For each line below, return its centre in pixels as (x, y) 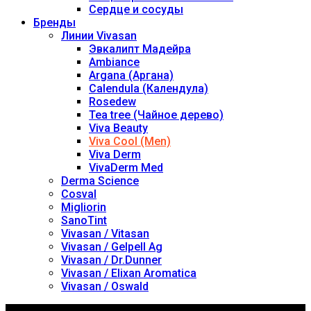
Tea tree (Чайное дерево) (156, 115)
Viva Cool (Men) (130, 141)
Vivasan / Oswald (105, 286)
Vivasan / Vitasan (105, 233)
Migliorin (84, 207)
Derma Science (100, 180)
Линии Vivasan (99, 35)
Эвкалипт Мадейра (140, 49)
